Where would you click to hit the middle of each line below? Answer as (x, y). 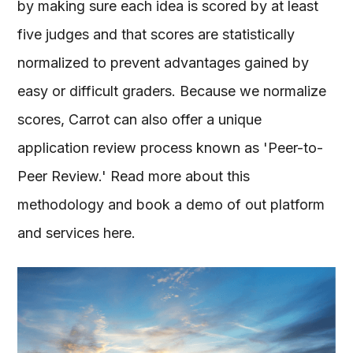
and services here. (81, 232)
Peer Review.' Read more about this (134, 176)
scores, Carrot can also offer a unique (140, 119)
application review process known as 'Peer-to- (171, 147)
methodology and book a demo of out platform (171, 204)
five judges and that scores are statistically (156, 34)
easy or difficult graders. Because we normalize (172, 91)
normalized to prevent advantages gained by (163, 62)
